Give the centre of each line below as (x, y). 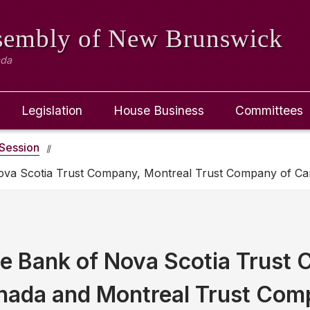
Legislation (52, 110)
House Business (159, 110)
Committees (269, 110)
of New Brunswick (181, 38)
